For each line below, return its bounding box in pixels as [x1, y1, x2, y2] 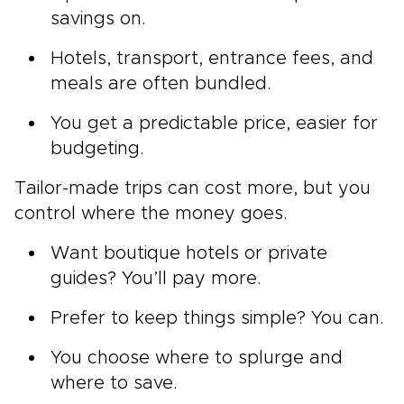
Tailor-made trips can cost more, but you [14, 179, 371, 197]
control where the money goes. [14, 204, 288, 223]
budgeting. [50, 139, 144, 158]
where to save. [50, 373, 178, 392]
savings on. [50, 9, 146, 28]
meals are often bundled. [50, 74, 271, 93]
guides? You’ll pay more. [50, 269, 262, 288]
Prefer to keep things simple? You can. [50, 308, 384, 327]
